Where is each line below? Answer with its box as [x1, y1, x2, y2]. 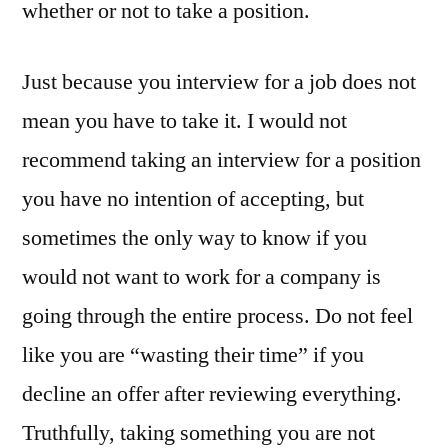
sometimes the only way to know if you [22, 223, 367, 252]
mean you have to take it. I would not [22, 106, 347, 135]
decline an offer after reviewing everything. [22, 379, 402, 408]
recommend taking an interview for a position [22, 145, 421, 174]
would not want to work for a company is [22, 262, 381, 291]
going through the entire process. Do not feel [22, 301, 413, 330]
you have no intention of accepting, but [22, 184, 364, 213]
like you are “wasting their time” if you [22, 340, 364, 369]
